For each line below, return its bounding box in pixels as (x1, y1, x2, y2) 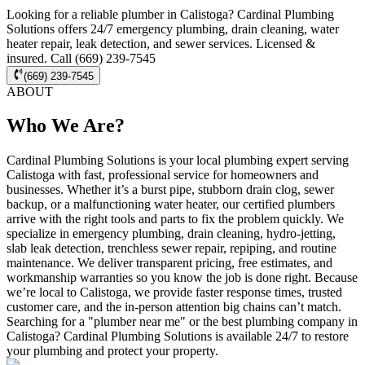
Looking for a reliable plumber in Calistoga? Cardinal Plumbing (7, 7, 334, 22)
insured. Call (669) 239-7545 (7, 51, 156, 66)
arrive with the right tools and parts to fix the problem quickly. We (7, 212, 344, 226)
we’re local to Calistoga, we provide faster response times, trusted (7, 285, 342, 300)
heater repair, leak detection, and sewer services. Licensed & (7, 37, 315, 51)
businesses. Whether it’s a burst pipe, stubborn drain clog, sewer (7, 182, 334, 197)
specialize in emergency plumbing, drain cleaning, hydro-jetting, (7, 226, 336, 241)
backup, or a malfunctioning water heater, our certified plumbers (7, 197, 335, 212)
